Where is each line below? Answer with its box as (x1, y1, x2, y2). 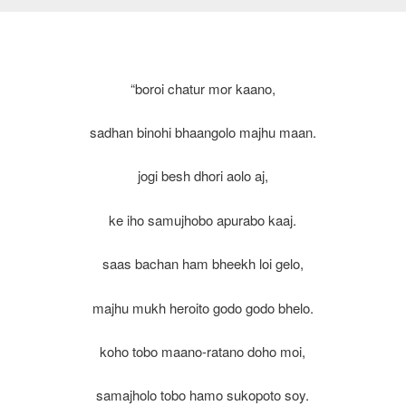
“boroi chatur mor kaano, (130, 78, 275, 98)
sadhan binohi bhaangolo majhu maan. (89, 122, 316, 142)
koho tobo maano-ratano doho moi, (100, 341, 306, 361)
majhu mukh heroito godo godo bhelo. (92, 297, 314, 317)
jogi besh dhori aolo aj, (137, 166, 268, 186)
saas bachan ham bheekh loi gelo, (101, 254, 304, 274)
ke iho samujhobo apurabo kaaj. (109, 209, 297, 229)
